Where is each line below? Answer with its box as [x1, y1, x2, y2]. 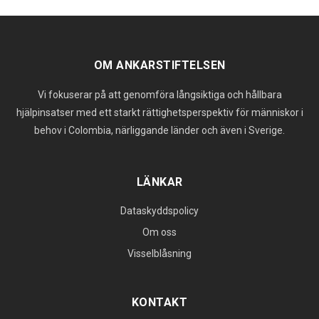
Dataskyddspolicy [120, 204, 199, 216]
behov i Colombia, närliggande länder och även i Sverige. [34, 124, 285, 136]
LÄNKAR [136, 174, 183, 189]
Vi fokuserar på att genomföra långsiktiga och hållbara [37, 88, 282, 100]
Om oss [142, 226, 177, 238]
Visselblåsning [127, 247, 192, 259]
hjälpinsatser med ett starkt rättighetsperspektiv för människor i [16, 106, 303, 118]
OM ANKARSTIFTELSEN [93, 58, 226, 72]
